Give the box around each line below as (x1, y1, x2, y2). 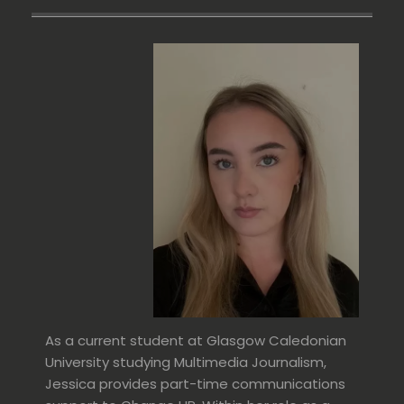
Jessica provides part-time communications (45, 374, 345, 394)
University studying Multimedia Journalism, (45, 353, 326, 372)
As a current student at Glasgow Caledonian (45, 331, 346, 351)
